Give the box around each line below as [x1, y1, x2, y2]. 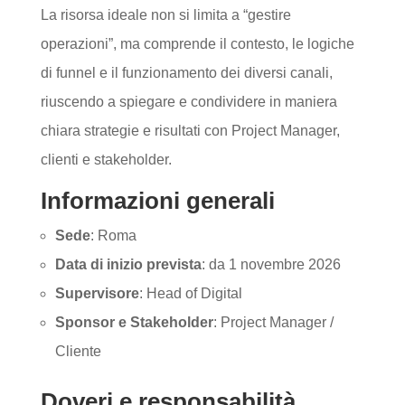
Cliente [54, 344, 101, 359]
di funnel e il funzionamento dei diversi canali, [40, 65, 333, 80]
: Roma [89, 228, 137, 243]
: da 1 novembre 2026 [201, 257, 341, 272]
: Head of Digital [138, 286, 242, 301]
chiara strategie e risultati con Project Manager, [40, 123, 340, 138]
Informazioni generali [40, 187, 275, 214]
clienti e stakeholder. [40, 152, 172, 167]
